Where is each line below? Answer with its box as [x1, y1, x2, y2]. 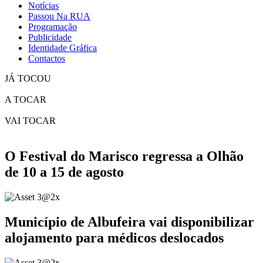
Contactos [28, 53, 65, 64]
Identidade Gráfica [28, 43, 97, 53]
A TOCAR [5, 95, 46, 105]
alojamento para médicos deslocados [5, 230, 224, 245]
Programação [28, 22, 77, 32]
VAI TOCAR [5, 116, 56, 126]
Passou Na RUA [28, 11, 90, 22]
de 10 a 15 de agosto [5, 164, 124, 180]
